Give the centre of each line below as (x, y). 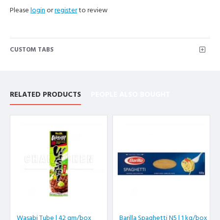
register (66, 10)
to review (92, 10)
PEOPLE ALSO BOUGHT (130, 94)
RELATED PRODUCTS (45, 94)
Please (20, 10)
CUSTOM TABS (32, 49)
